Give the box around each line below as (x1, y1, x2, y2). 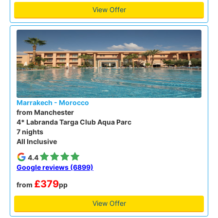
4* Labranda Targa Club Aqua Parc (17, 118, 131, 126)
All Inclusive (17, 137, 57, 145)
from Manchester (17, 108, 74, 116)
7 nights (17, 127, 43, 136)
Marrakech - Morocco (17, 98, 89, 107)
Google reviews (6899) (17, 163, 93, 171)
